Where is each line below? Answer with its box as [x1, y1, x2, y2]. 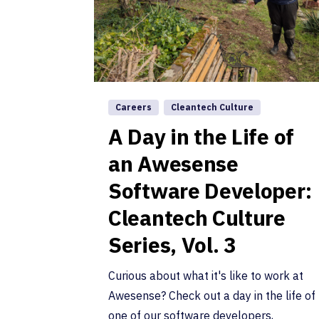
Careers [115, 102, 152, 113]
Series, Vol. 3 [108, 231, 236, 259]
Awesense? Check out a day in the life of [108, 288, 315, 303]
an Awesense [108, 150, 239, 178]
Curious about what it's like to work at [108, 268, 303, 283]
